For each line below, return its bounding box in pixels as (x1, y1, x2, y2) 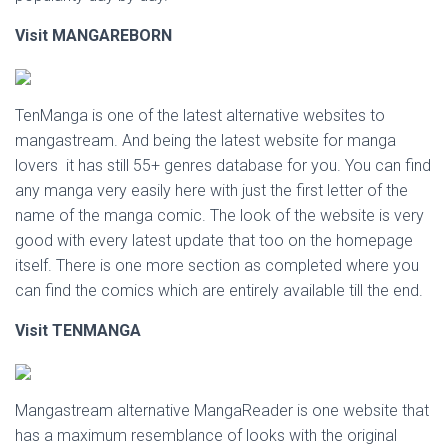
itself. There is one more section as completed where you (15, 256, 419, 275)
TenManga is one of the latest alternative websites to (15, 106, 385, 125)
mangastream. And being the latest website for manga (15, 131, 396, 150)
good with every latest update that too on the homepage (15, 231, 413, 250)
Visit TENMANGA (15, 321, 141, 340)
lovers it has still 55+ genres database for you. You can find (15, 156, 431, 175)
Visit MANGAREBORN (15, 26, 172, 45)
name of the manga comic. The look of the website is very (15, 206, 424, 225)
